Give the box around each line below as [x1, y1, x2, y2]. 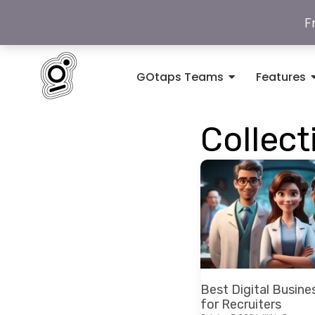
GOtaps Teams [136, 69, 224, 85]
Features [256, 69, 307, 85]
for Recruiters [200, 296, 282, 312]
